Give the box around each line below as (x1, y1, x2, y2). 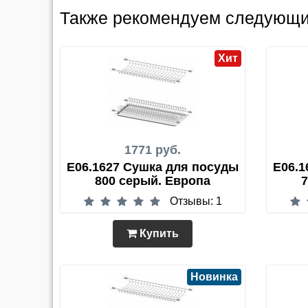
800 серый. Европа (95, 174, 210, 188)
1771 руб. (124, 143, 181, 157)
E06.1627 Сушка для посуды (67, 160, 239, 174)
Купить (137, 228, 179, 239)
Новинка (190, 271, 238, 283)
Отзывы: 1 (169, 195, 222, 207)
